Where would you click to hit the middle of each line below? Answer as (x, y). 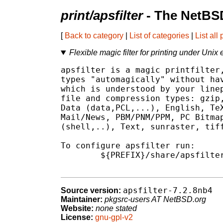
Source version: (91, 191)
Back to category (94, 36)
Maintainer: (82, 200)
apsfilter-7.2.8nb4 (168, 191)
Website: (77, 209)
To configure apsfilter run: (128, 146)
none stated (116, 209)
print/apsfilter (102, 16)
